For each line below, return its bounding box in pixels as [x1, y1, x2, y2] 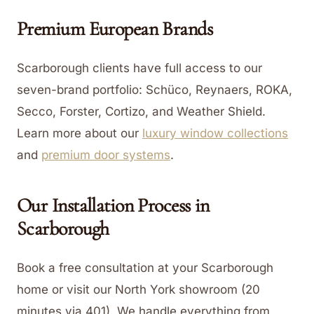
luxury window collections [142, 125, 288, 140]
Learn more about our [17, 125, 139, 140]
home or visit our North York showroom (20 [17, 282, 260, 296]
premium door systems [41, 147, 170, 162]
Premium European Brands [17, 16, 213, 41]
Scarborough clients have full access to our [17, 60, 262, 75]
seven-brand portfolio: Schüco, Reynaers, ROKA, [17, 82, 292, 97]
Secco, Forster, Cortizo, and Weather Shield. [17, 104, 266, 118]
